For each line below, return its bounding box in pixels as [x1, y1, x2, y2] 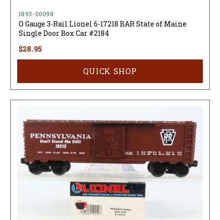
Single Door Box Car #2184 [18, 28, 109, 38]
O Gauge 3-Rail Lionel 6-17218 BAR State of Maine [18, 19, 187, 29]
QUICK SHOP [83, 66, 137, 77]
